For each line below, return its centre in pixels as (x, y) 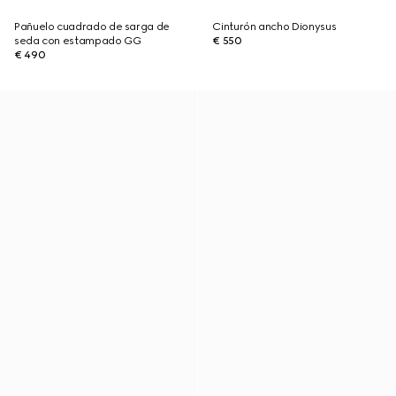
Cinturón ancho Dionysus (274, 27)
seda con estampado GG (78, 41)
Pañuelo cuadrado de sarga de (92, 27)
